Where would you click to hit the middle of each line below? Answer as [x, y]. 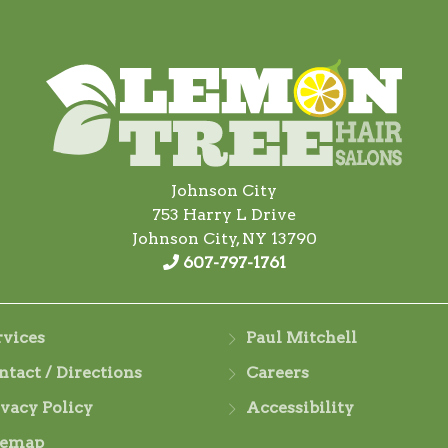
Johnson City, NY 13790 [224, 238]
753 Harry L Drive [224, 214]
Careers [277, 372]
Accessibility [300, 407]
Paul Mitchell [301, 337]
